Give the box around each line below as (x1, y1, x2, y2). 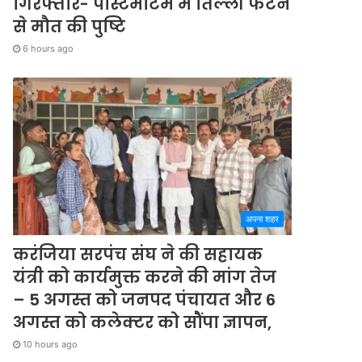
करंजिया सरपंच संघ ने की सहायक (13, 242, 263, 266)
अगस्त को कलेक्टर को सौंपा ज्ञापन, (13, 310, 276, 334)
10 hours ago (23, 338, 78, 350)
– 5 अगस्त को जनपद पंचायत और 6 (13, 288, 276, 311)
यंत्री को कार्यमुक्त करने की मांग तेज (13, 265, 277, 288)
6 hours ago (23, 43, 74, 55)
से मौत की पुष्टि (13, 15, 130, 39)
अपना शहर (246, 213, 279, 225)
